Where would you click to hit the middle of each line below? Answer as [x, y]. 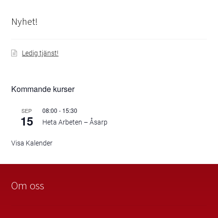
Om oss [27, 186]
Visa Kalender [32, 143]
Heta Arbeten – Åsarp [75, 122]
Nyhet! [24, 21]
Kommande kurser [43, 89]
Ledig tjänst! [40, 53]
